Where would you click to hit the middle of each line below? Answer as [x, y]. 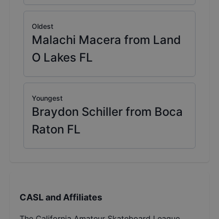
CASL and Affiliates [61, 197]
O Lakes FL [62, 58]
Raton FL [56, 130]
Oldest [43, 26]
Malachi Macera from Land [106, 40]
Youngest [47, 98]
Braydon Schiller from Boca [107, 112]
